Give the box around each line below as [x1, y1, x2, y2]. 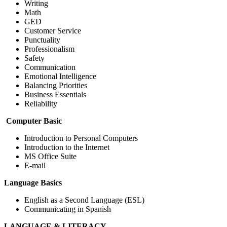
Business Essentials [24, 90, 86, 99]
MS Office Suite [24, 152, 77, 161]
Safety [24, 53, 45, 62]
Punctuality [24, 35, 60, 44]
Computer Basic [4, 116, 62, 125]
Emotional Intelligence [24, 71, 96, 81]
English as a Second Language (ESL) [24, 195, 144, 204]
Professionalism [24, 44, 74, 53]
